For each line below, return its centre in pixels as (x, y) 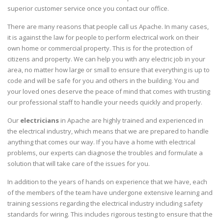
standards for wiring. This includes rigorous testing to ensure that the (110, 214)
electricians (40, 120)
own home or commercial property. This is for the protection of (100, 48)
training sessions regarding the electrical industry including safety (105, 203)
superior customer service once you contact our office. (88, 8)
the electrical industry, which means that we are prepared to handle (108, 131)
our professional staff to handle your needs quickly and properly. (105, 102)
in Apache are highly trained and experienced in (131, 120)
